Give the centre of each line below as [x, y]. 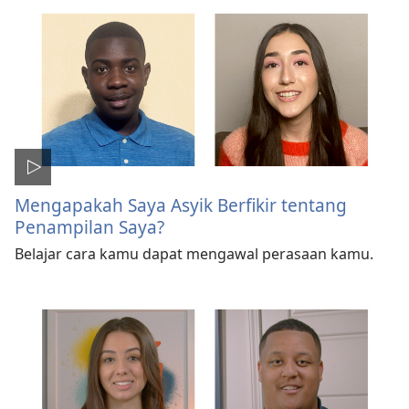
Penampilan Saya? [89, 226]
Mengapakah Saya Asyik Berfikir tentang [181, 204]
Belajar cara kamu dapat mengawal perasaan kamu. [194, 253]
